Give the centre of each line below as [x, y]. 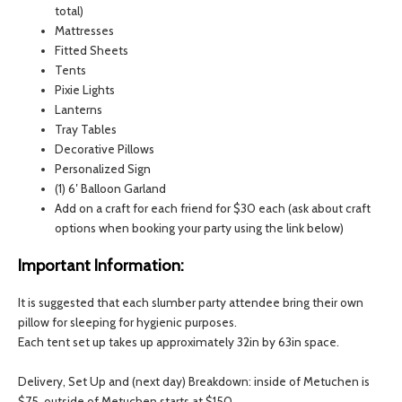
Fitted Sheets [92, 50]
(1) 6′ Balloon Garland [111, 188]
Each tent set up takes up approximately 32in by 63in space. [179, 342]
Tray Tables [86, 129]
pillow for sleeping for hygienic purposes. [127, 323]
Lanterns [79, 109]
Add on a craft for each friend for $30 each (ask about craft [213, 208]
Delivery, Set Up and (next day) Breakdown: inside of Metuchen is [194, 382]
